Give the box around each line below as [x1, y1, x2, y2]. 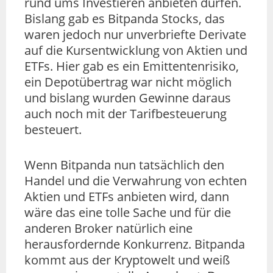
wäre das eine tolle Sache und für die [24, 204, 231, 221]
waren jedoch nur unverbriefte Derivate [24, 26, 246, 43]
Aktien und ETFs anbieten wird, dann [24, 188, 229, 205]
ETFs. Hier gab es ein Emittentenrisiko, [24, 58, 239, 75]
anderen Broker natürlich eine [24, 220, 193, 237]
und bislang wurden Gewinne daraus [24, 90, 231, 107]
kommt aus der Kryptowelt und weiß [24, 252, 230, 269]
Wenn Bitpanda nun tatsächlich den [24, 157, 224, 174]
